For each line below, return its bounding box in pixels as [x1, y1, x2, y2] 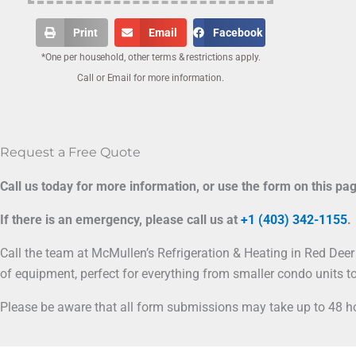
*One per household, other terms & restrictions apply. [41, 52, 261, 63]
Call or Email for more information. [77, 72, 224, 83]
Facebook [212, 26, 262, 39]
